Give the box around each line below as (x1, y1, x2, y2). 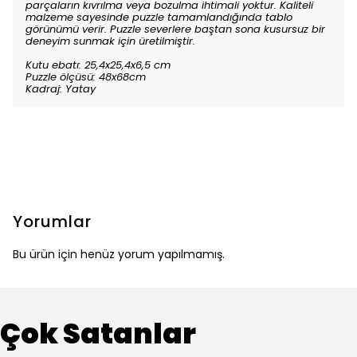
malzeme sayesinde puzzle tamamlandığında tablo (25, 10, 292, 25)
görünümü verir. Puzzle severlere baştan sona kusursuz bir (25, 22, 325, 37)
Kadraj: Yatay (25, 81, 96, 96)
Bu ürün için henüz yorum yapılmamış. (13, 246, 225, 262)
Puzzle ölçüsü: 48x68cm (25, 69, 146, 84)
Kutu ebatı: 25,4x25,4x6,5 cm (25, 57, 171, 73)
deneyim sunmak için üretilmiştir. (25, 33, 195, 49)
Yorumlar (13, 210, 92, 233)
